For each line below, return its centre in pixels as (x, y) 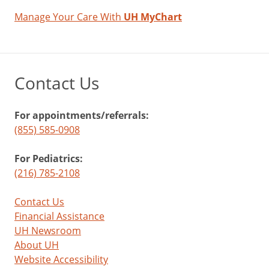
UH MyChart (153, 17)
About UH (37, 245)
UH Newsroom (48, 230)
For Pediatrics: (49, 158)
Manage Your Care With (69, 17)
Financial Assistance (59, 216)
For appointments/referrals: (82, 115)
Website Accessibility (61, 259)
